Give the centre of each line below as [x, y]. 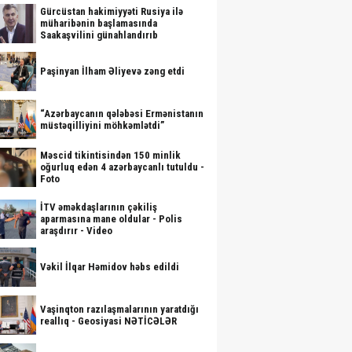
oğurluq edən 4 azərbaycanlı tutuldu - [122, 167]
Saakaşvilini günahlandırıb [99, 35]
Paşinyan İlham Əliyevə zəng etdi [112, 71]
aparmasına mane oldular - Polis [111, 219]
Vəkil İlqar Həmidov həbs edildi [110, 267]
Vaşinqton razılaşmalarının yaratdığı [119, 309]
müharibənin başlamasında [99, 23]
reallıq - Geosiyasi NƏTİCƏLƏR [108, 321]
